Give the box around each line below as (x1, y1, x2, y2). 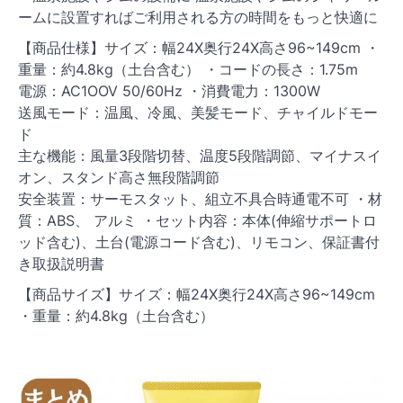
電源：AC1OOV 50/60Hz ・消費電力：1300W (18, 82, 320, 101)
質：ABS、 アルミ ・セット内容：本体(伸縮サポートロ (18, 211, 377, 230)
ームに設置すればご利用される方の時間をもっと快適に (18, 8, 378, 27)
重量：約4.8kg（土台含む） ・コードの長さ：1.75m (18, 60, 358, 79)
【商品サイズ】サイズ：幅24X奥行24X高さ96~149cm (18, 285, 375, 304)
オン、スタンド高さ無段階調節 (18, 168, 219, 187)
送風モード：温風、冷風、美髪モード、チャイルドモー (18, 103, 378, 122)
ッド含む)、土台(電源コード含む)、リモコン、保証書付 (18, 233, 380, 252)
